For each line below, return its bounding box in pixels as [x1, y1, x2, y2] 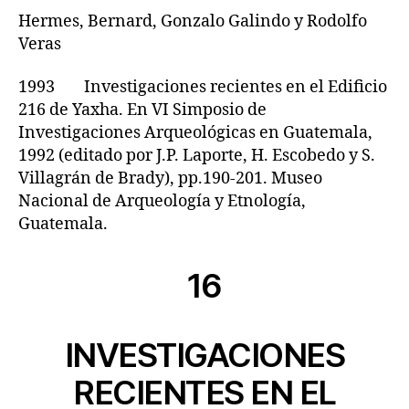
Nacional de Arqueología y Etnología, [18, 191, 306, 212]
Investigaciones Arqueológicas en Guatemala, [18, 122, 372, 143]
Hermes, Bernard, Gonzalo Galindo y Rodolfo [18, 10, 367, 32]
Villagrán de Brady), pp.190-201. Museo [18, 168, 322, 189]
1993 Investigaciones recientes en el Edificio [18, 77, 387, 98]
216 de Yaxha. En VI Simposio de [18, 100, 267, 121]
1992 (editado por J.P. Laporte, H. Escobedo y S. [18, 145, 375, 166]
